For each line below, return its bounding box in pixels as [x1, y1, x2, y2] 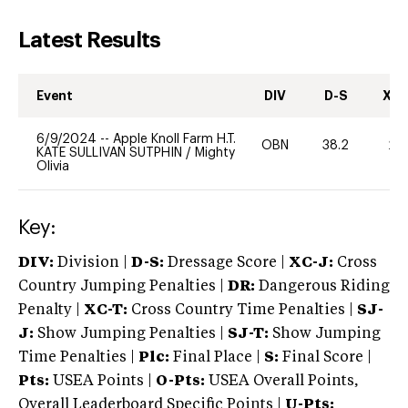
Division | [54, 255, 131, 270]
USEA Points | [49, 373, 156, 389]
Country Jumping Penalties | [18, 279, 224, 294]
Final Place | [169, 350, 264, 365]
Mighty [195, 146, 235, 159]
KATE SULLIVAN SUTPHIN [36, 146, 186, 159]
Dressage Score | [164, 255, 285, 270]
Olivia [36, 159, 69, 173]
